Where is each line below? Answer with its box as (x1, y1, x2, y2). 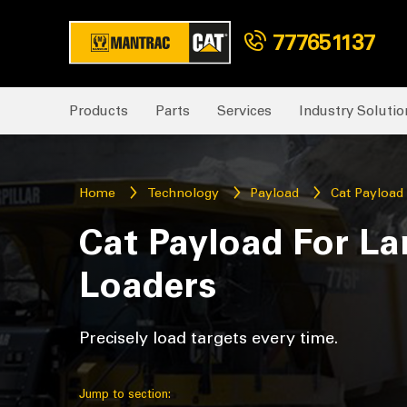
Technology (146, 184, 219, 201)
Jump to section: (79, 387, 171, 401)
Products (68, 102, 128, 119)
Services (216, 102, 272, 119)
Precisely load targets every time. (79, 328, 338, 349)
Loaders (79, 263, 216, 307)
